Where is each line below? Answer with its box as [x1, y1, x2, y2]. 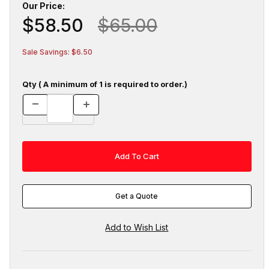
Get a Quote [115, 192, 159, 201]
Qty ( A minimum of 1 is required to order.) [22, 79, 187, 89]
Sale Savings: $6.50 [22, 47, 92, 56]
